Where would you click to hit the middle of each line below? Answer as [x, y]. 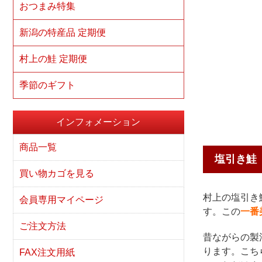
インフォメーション [99, 122]
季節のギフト [47, 85]
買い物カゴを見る [57, 173]
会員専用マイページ [61, 200]
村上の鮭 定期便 [53, 59]
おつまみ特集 [47, 6]
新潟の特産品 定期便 [63, 32]
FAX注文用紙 [47, 252]
